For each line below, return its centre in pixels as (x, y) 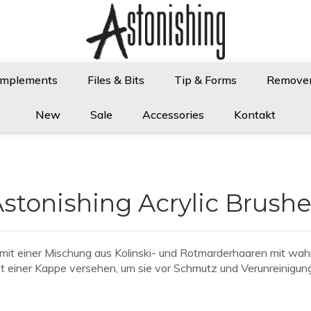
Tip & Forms (205, 80)
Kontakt (255, 115)
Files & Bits (116, 80)
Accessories (173, 115)
